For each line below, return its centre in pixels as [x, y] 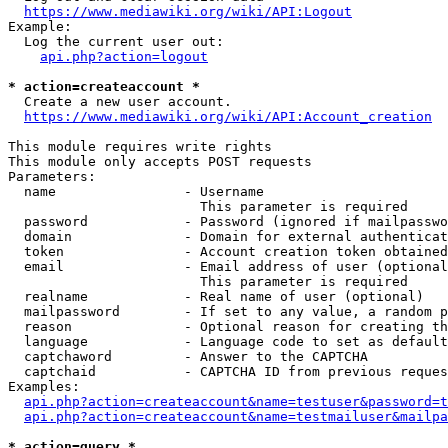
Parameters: [52, 176]
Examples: [44, 386]
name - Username [136, 191]
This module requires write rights [140, 146]
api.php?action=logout [124, 56]
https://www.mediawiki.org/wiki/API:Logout [188, 11]
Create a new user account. [120, 101]
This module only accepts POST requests [160, 161]
